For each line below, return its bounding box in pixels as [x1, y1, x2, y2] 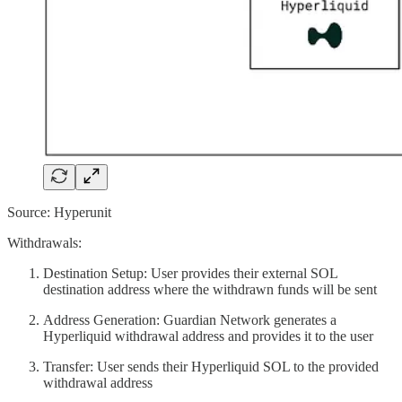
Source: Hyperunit [7, 204, 111, 220]
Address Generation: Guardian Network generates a [43, 311, 336, 328]
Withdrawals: [7, 234, 82, 250]
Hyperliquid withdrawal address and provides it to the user [43, 328, 373, 344]
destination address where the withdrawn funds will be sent [43, 281, 377, 297]
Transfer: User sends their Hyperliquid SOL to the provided [43, 358, 379, 374]
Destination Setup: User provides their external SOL [43, 265, 337, 281]
